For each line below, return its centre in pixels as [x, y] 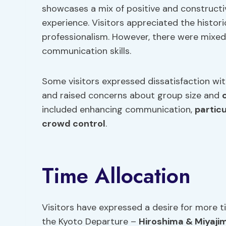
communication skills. [87, 51]
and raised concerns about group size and [132, 95]
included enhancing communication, [118, 109]
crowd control [74, 124]
